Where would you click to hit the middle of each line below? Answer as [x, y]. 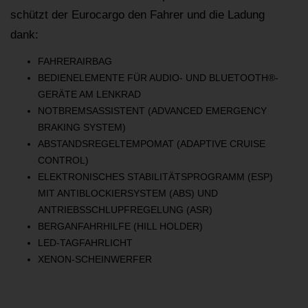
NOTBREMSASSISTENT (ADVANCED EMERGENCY [152, 111]
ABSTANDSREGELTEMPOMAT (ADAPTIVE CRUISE [152, 144]
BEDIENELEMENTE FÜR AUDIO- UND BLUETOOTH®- [158, 78]
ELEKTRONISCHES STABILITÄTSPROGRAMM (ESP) [155, 177]
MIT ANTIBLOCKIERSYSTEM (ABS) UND [128, 194]
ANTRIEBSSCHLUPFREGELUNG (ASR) [125, 210]
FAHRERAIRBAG [75, 62]
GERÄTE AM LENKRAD [89, 95]
